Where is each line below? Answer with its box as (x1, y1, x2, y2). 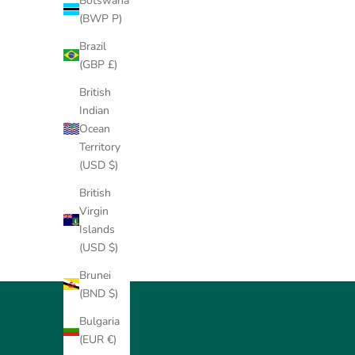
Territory (79, 139, 120, 155)
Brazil (79, 38, 106, 54)
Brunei (79, 267, 111, 283)
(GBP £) (79, 56, 117, 72)
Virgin (79, 203, 109, 219)
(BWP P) (79, 10, 122, 26)
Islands (79, 221, 115, 237)
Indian (79, 102, 109, 118)
